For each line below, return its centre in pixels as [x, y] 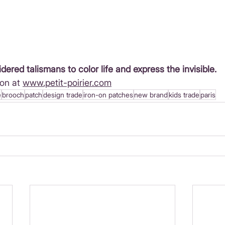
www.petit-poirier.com [67, 83]
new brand [151, 95]
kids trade [184, 95]
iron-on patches [108, 95]
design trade [63, 95]
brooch [13, 95]
